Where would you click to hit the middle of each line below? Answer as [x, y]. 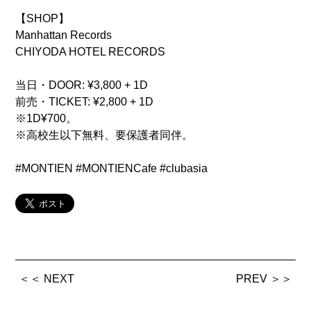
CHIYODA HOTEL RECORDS [90, 52]
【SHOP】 [42, 19]
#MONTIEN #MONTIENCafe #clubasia [111, 169]
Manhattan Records [63, 35]
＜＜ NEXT [46, 279]
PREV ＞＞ [264, 279]
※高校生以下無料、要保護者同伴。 [104, 135]
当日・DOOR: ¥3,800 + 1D [81, 85]
